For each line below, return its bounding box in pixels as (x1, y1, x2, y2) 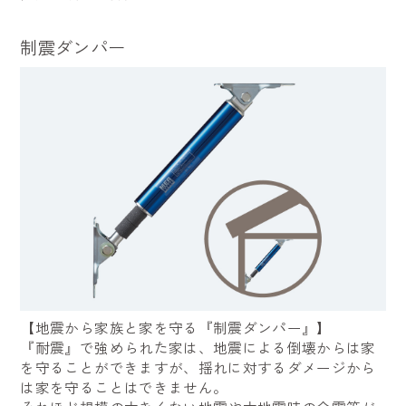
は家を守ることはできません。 (20, 376, 228, 398)
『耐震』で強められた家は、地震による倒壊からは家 (20, 336, 376, 358)
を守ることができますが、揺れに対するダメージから (20, 356, 376, 378)
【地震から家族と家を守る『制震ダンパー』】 (20, 316, 332, 338)
